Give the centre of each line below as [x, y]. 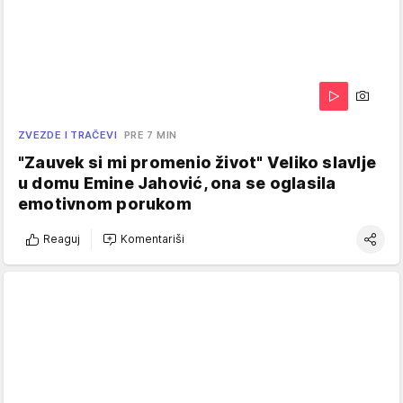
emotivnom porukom [105, 203]
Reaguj [62, 239]
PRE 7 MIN [150, 134]
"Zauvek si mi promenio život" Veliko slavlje [197, 162]
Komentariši [152, 239]
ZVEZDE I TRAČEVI [67, 134]
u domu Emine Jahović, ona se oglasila [177, 183]
